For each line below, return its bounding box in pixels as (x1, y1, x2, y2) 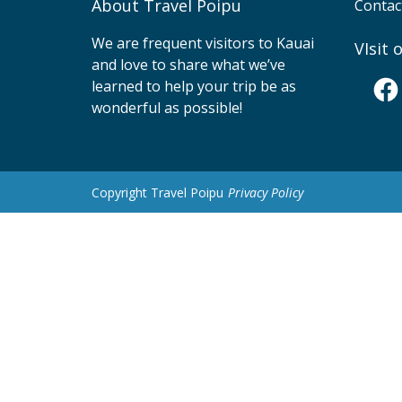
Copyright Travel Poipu (92, 184, 223, 201)
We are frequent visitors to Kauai (92, 33, 314, 53)
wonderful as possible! (92, 98, 242, 118)
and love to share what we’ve (92, 55, 285, 74)
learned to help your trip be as (92, 76, 296, 96)
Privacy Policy (228, 184, 303, 201)
